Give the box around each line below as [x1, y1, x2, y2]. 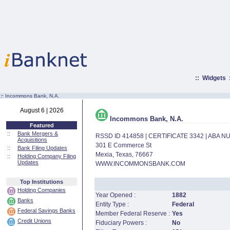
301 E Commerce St [95, 142, 151, 149]
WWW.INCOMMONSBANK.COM [95, 160, 185, 167]
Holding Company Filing [17, 153, 76, 159]
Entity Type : [95, 201, 129, 208]
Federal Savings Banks [17, 207, 75, 214]
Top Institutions [20, 179, 63, 185]
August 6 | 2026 [20, 107, 64, 114]
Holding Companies [17, 187, 66, 193]
